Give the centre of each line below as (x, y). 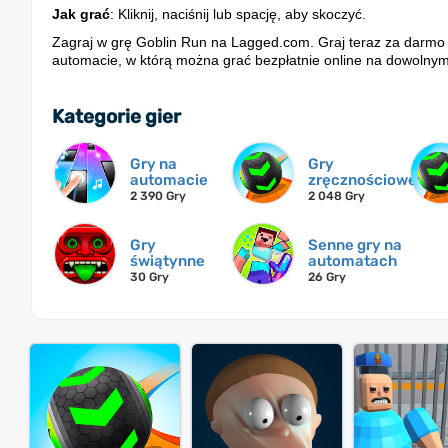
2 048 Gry (336, 196)
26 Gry (326, 277)
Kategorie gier (116, 117)
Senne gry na (354, 245)
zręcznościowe (362, 180)
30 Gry (149, 277)
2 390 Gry (158, 196)
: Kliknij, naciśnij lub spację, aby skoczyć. (238, 14)
